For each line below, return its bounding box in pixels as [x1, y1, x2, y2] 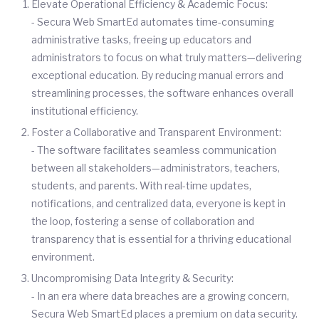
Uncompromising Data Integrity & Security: [31, 272, 234, 284]
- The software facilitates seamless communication [31, 144, 276, 156]
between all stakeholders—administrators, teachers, [31, 162, 280, 174]
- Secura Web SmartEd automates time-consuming [31, 16, 274, 28]
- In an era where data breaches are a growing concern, [31, 290, 289, 302]
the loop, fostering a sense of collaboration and [31, 215, 254, 227]
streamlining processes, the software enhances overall [31, 87, 293, 99]
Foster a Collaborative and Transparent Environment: [31, 126, 281, 138]
